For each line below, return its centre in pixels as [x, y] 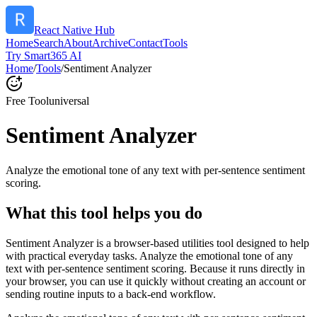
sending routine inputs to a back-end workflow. [111, 294]
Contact [145, 43]
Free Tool [27, 101]
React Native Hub [74, 30]
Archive [110, 43]
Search [48, 43]
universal [69, 101]
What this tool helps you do [104, 213]
